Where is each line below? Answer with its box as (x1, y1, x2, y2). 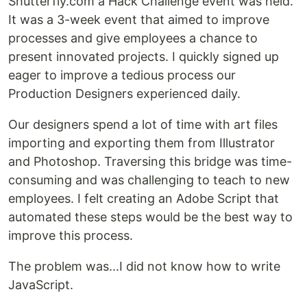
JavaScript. (8, 278, 73, 292)
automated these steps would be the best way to (8, 210, 293, 224)
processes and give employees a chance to (8, 31, 258, 45)
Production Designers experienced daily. (8, 86, 241, 101)
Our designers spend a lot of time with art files (8, 117, 278, 132)
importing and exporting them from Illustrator (8, 136, 275, 150)
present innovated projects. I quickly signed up (8, 49, 279, 64)
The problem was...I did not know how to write (8, 259, 280, 273)
